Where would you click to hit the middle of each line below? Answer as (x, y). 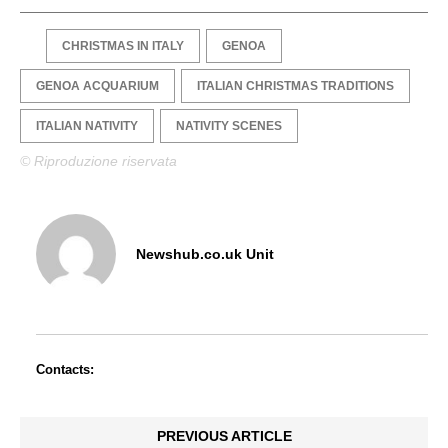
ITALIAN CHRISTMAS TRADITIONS (295, 86)
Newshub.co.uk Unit (205, 253)
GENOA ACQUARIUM (97, 86)
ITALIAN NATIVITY (87, 126)
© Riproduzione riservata (98, 161)
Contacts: (65, 370)
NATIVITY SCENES (229, 126)
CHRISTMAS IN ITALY (123, 46)
